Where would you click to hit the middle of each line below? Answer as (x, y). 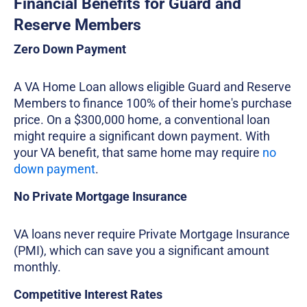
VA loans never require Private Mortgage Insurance (152, 234)
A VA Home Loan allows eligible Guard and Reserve (152, 87)
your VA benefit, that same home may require (137, 153)
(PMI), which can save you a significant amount (142, 251)
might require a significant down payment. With (142, 136)
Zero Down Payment (70, 49)
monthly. (37, 267)
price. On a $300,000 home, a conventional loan (142, 120)
